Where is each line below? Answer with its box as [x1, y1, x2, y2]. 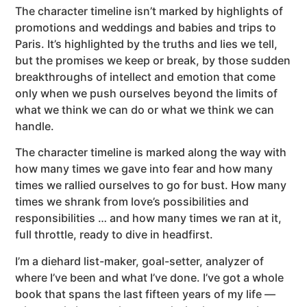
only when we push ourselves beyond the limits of [15, 86, 278, 100]
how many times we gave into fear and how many [15, 162, 273, 176]
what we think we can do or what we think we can [15, 102, 275, 116]
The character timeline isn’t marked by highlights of [15, 3, 284, 18]
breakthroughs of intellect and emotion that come [15, 69, 276, 84]
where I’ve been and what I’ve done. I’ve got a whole [15, 270, 284, 284]
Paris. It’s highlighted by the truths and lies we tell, [15, 36, 278, 51]
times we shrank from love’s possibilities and [15, 195, 249, 209]
